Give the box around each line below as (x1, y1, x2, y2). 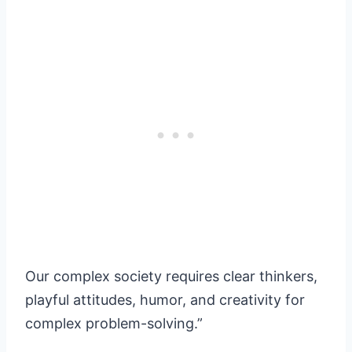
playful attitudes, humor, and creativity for (25, 291, 305, 309)
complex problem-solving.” (25, 315, 211, 332)
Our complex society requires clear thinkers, (25, 268, 317, 285)
